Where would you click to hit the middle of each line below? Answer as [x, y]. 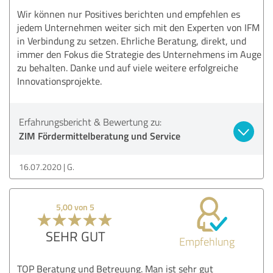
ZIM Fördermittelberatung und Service [100, 135]
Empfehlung [207, 241]
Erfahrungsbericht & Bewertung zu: [90, 122]
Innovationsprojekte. [59, 81]
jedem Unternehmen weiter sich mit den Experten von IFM [138, 27]
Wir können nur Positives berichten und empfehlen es [129, 14]
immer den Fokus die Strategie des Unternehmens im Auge [139, 54]
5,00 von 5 [76, 207]
